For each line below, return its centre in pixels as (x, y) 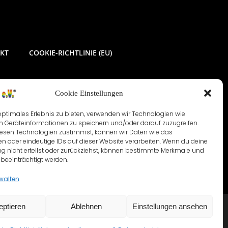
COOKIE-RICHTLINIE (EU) (70, 52)
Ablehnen (87, 206)
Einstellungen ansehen (169, 206)
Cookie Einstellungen (89, 93)
